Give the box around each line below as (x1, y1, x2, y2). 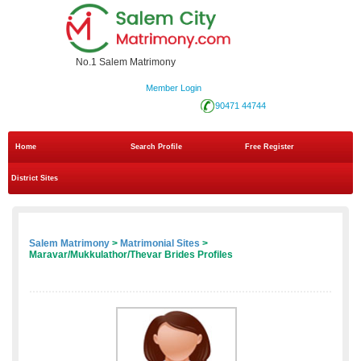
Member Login (145, 83, 201, 93)
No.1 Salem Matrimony (76, 56, 176, 68)
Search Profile (130, 143, 182, 151)
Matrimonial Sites (120, 238, 200, 250)
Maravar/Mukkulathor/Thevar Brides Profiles (29, 249, 233, 261)
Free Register (245, 143, 295, 151)
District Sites (11, 174, 58, 183)
